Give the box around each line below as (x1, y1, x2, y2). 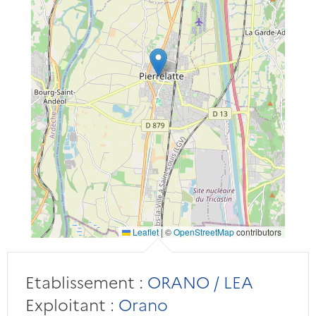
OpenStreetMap (173, 226, 234, 238)
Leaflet (130, 226, 159, 238)
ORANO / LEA (142, 270, 253, 293)
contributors (233, 226, 281, 238)
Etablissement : (25, 270, 143, 293)
